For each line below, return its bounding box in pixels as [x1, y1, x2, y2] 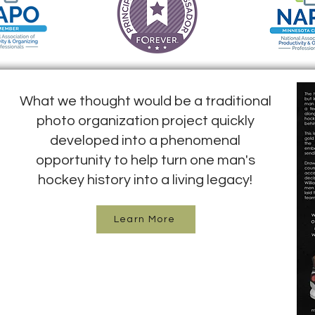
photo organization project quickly [36, 114, 255, 128]
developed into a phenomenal [50, 134, 240, 148]
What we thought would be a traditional [19, 94, 271, 108]
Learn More [113, 214, 176, 224]
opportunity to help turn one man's [35, 153, 255, 167]
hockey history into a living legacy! [38, 173, 252, 187]
